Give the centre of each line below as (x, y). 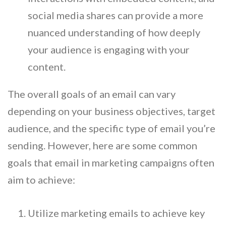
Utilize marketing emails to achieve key (116, 213)
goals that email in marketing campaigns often (111, 162)
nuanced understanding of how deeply (114, 32)
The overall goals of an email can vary (92, 94)
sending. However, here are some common (102, 145)
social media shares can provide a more (116, 15)
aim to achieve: (41, 179)
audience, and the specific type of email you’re (111, 128)
